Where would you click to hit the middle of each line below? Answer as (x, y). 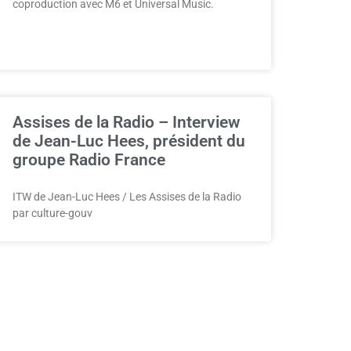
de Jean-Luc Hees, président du (129, 141)
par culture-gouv (52, 213)
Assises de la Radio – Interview (127, 122)
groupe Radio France (89, 160)
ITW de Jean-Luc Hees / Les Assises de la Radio (127, 197)
